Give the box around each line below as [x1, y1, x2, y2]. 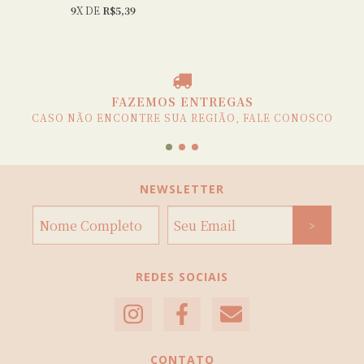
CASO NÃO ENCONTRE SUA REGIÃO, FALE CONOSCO [31, 110, 333, 124]
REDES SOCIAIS [136, 269, 228, 284]
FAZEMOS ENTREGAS [110, 93, 253, 110]
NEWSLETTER [140, 181, 224, 197]
